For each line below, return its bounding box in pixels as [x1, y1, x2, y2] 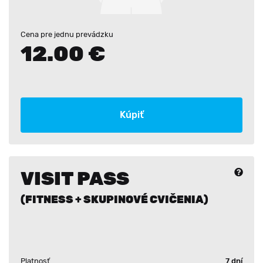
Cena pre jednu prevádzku [21, 30, 113, 39]
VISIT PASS [21, 167, 129, 190]
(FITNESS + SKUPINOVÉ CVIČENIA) [21, 193, 208, 206]
